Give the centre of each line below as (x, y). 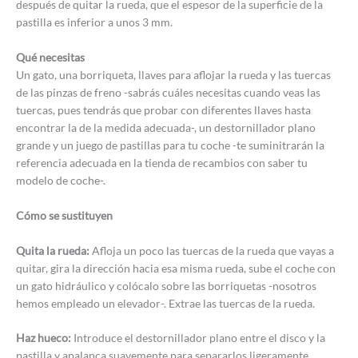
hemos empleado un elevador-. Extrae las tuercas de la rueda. (165, 303)
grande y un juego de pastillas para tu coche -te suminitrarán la (170, 145)
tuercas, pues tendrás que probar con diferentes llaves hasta (163, 109)
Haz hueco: (45, 338)
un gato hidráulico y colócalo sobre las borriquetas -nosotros (166, 285)
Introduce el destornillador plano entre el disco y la (199, 338)
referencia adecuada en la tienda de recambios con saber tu (162, 162)
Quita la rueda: (54, 250)
